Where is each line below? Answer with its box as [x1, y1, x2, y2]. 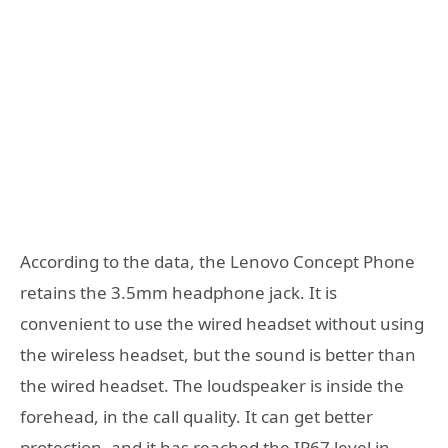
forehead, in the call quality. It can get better [20, 405, 373, 429]
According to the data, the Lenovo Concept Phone [20, 250, 415, 274]
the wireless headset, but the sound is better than [20, 343, 416, 367]
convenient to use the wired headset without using [20, 312, 424, 336]
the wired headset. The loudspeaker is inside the [20, 374, 404, 398]
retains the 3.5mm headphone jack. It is [20, 281, 337, 305]
